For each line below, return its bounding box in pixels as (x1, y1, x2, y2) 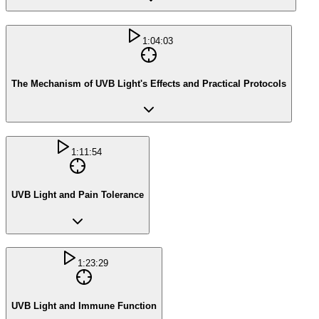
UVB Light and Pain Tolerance (11, 189, 144, 200)
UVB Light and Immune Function (11, 300, 157, 311)
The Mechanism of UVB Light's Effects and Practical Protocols (11, 78, 286, 89)
